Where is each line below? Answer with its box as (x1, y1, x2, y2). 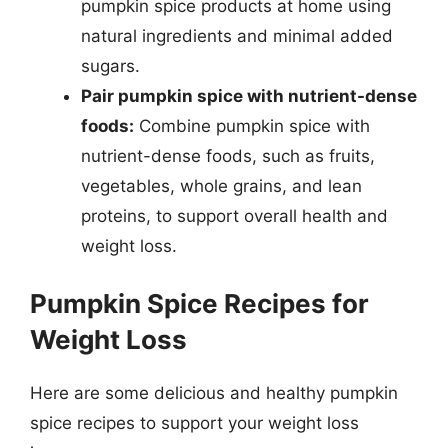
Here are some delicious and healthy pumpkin (30, 383, 398, 403)
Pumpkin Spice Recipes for (30, 288, 369, 319)
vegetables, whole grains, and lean (81, 175, 362, 196)
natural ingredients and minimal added (81, 25, 393, 46)
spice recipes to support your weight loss (30, 413, 359, 433)
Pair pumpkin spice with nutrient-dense (81, 85, 417, 106)
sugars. (81, 55, 140, 76)
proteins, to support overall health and (81, 205, 388, 226)
